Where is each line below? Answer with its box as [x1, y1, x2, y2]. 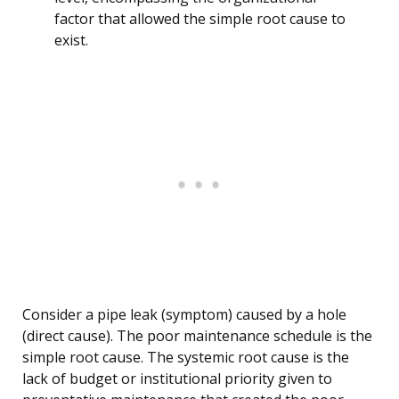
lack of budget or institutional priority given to [22, 369, 332, 389]
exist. [54, 30, 88, 51]
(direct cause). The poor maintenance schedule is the [22, 326, 372, 346]
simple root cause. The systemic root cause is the [22, 347, 349, 368]
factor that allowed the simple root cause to [54, 9, 346, 29]
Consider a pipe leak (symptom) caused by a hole [22, 305, 346, 325]
